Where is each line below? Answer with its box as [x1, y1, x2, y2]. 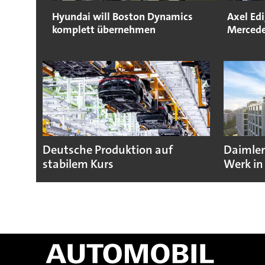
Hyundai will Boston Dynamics [51, 9, 193, 24]
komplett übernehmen [51, 22, 156, 37]
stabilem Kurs [42, 156, 114, 172]
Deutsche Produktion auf [42, 141, 173, 158]
